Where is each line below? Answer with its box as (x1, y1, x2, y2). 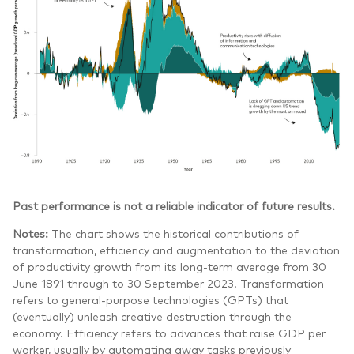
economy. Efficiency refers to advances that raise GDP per (13, 326, 326, 341)
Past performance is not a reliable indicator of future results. (13, 198, 335, 213)
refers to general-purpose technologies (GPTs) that (13, 292, 288, 307)
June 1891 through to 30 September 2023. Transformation (13, 276, 324, 291)
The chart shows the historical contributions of (51, 226, 299, 241)
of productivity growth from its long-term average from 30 (13, 259, 326, 274)
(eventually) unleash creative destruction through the (13, 309, 292, 324)
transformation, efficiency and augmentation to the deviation (13, 243, 340, 258)
